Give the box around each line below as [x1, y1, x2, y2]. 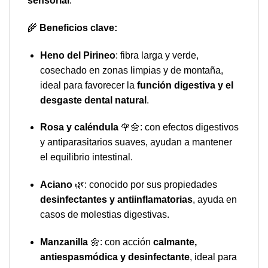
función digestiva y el [136, 80, 233, 90]
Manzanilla [39, 237, 88, 248]
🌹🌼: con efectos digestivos [118, 122, 239, 133]
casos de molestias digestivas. [39, 209, 169, 220]
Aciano [39, 179, 72, 190]
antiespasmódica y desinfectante [39, 252, 190, 263]
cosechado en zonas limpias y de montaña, [39, 65, 223, 75]
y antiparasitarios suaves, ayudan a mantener [39, 137, 232, 148]
